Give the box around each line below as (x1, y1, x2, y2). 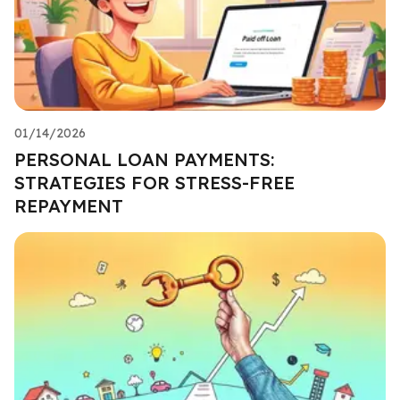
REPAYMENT (14, 194, 123, 217)
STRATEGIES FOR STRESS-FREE (14, 171, 295, 194)
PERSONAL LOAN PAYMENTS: (14, 147, 274, 171)
